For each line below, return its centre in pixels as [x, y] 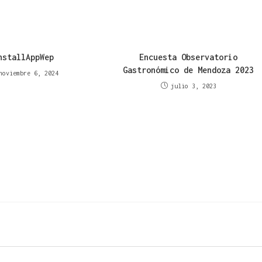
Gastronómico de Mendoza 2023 [189, 70]
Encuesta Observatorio [189, 57]
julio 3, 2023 [193, 86]
